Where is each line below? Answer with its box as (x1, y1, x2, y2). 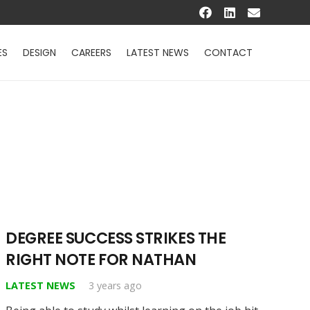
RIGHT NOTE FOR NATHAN (6, 248, 197, 271)
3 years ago (89, 278, 143, 292)
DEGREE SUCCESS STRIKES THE (6, 226, 226, 249)
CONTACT (204, 46, 253, 60)
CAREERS (71, 46, 112, 60)
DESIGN (23, 46, 57, 60)
